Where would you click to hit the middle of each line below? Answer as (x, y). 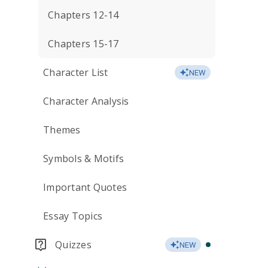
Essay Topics (73, 216)
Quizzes (73, 245)
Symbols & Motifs (83, 159)
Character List (76, 72)
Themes (62, 130)
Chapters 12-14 (83, 15)
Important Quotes (85, 187)
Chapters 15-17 (83, 44)
